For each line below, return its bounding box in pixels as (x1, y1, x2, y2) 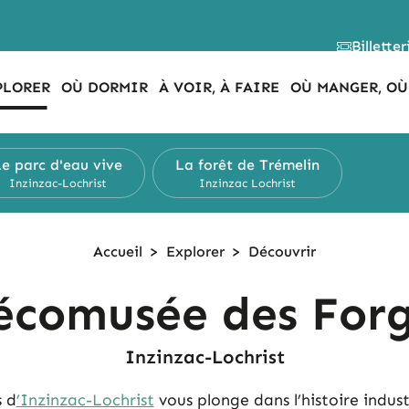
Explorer (166, 243, 225, 260)
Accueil (93, 243, 142, 260)
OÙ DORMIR (61, 79, 148, 96)
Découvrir (248, 243, 316, 260)
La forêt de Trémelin (175, 156, 320, 173)
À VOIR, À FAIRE (159, 79, 279, 96)
